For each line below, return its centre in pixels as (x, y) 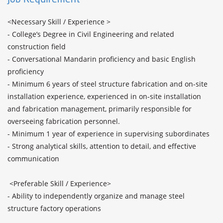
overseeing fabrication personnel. (64, 121)
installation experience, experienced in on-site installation (104, 96)
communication (33, 159)
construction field (37, 47)
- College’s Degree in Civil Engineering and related (91, 34)
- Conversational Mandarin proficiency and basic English (102, 59)
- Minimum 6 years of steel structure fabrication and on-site (108, 84)
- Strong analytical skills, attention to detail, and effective (102, 146)
